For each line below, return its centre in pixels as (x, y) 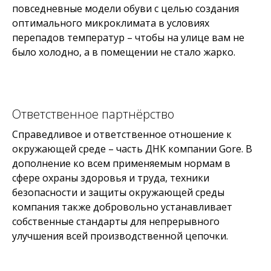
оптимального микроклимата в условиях (111, 23)
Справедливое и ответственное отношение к (122, 134)
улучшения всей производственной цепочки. (120, 236)
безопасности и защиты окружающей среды (118, 192)
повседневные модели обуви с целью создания (126, 8)
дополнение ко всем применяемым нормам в (121, 163)
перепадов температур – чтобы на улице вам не (128, 38)
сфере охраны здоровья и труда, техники (111, 178)
